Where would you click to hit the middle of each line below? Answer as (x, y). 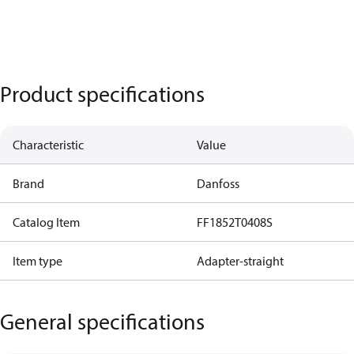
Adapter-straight (240, 261)
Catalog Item (46, 222)
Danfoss (218, 183)
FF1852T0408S (234, 222)
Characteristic (48, 145)
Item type (38, 261)
